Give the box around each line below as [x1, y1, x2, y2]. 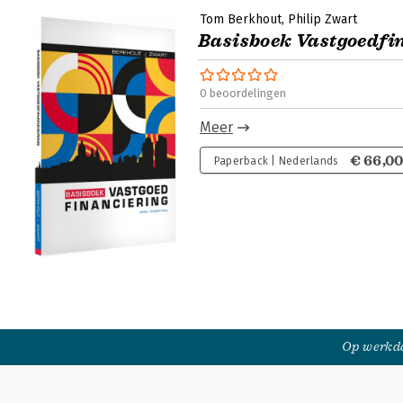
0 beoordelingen [200, 86, 286, 100]
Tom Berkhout [200, 12, 282, 27]
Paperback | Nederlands [214, 155, 338, 167]
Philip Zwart [288, 12, 357, 27]
